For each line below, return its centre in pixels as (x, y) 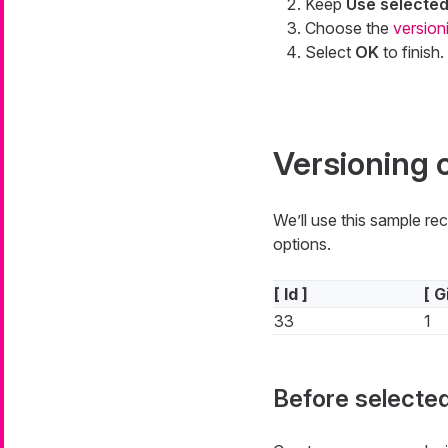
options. (301, 244)
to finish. (411, 52)
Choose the (348, 28)
